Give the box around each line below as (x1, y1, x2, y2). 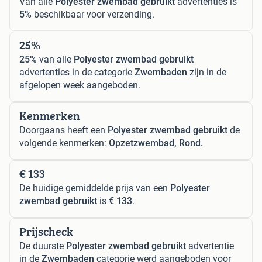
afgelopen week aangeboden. (19, 79, 140, 91)
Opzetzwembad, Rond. (109, 137, 203, 149)
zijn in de (187, 66, 226, 78)
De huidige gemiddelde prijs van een (19, 182, 170, 194)
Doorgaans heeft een (19, 124, 108, 136)
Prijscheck (19, 222, 73, 240)
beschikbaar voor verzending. (32, 8, 154, 20)
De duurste (19, 240, 66, 251)
